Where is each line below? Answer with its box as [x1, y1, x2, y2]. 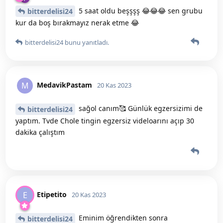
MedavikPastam [37, 80, 92, 90]
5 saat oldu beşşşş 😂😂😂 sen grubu [77, 5, 203, 15]
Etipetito [37, 189, 67, 199]
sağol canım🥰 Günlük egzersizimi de [77, 104, 203, 113]
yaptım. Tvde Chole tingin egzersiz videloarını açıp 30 [15, 116, 194, 126]
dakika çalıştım [15, 127, 65, 137]
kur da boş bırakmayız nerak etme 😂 [15, 18, 139, 28]
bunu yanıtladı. [63, 38, 109, 47]
